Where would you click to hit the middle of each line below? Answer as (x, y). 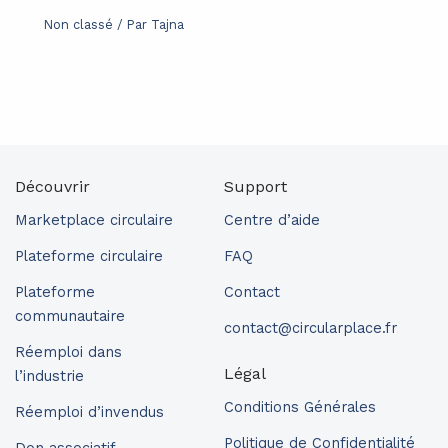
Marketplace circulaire (94, 220)
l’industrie (52, 376)
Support (255, 186)
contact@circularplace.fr (310, 328)
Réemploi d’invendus (89, 412)
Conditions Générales (300, 407)
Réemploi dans (68, 352)
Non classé (79, 25)
